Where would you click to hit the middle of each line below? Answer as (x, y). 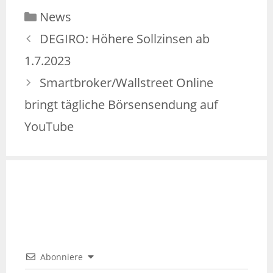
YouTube (49, 127)
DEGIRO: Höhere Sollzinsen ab (125, 39)
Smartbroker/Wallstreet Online (126, 83)
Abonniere (62, 257)
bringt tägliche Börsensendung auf (121, 105)
